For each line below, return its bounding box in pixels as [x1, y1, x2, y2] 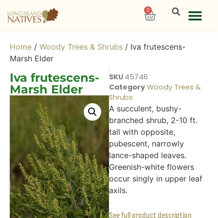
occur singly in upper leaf [109, 174, 202, 183]
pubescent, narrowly [109, 139, 184, 148]
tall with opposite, [109, 127, 175, 137]
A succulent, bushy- [109, 104, 182, 113]
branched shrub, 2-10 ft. [109, 115, 198, 125]
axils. [109, 185, 127, 195]
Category [109, 82, 145, 92]
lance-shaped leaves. [109, 150, 186, 160]
